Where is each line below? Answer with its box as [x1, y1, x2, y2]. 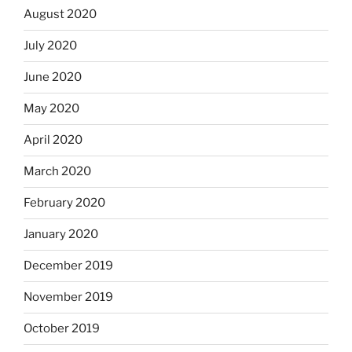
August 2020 [24, 7, 97, 22]
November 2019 [24, 290, 113, 305]
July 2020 [24, 38, 77, 53]
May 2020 [24, 101, 79, 116]
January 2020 [24, 227, 98, 242]
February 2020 [24, 196, 105, 211]
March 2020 [24, 164, 91, 179]
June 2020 [24, 70, 82, 85]
